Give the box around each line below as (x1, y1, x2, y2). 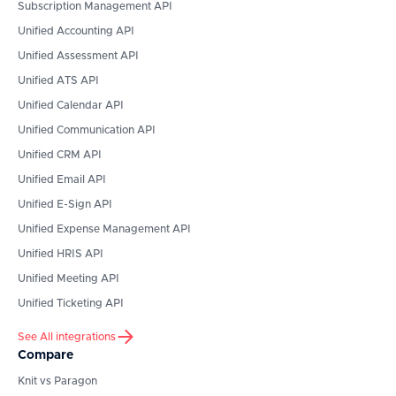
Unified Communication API (18, 125, 156, 136)
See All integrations (18, 331, 116, 343)
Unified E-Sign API (18, 199, 112, 210)
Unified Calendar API (18, 100, 124, 111)
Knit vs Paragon (18, 376, 97, 387)
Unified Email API (18, 174, 106, 186)
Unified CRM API (18, 149, 102, 161)
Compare (18, 349, 73, 362)
